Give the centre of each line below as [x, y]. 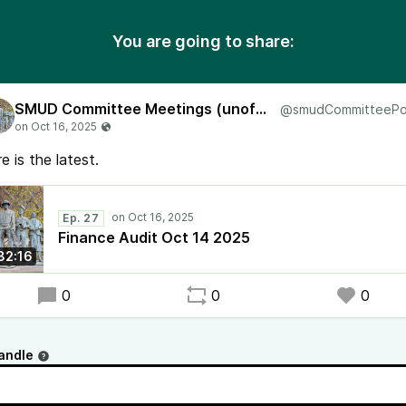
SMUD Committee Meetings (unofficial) [261, 109]
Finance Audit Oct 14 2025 [154, 237]
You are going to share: [203, 41]
